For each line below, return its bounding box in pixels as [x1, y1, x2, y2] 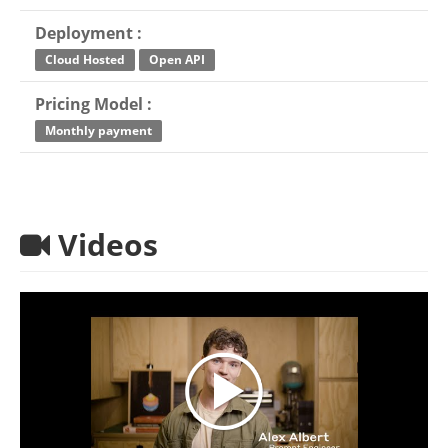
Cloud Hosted [45, 50, 125, 68]
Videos [50, 224, 158, 265]
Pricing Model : [35, 93, 152, 115]
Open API [149, 50, 205, 68]
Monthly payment [45, 121, 152, 139]
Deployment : [35, 22, 142, 44]
